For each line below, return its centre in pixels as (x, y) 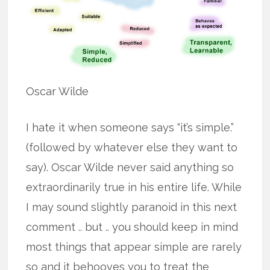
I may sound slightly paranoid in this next (132, 207)
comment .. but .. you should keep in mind (132, 227)
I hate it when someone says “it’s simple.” (130, 128)
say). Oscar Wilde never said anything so (130, 168)
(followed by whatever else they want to (132, 148)
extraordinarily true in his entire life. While (134, 187)
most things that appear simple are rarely (134, 247)
